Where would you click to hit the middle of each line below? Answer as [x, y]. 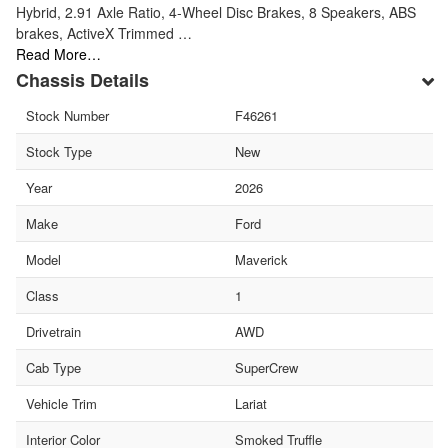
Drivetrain [53, 331]
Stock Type [59, 151]
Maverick [261, 259]
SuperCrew [266, 367]
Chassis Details [82, 79]
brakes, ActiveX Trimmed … [104, 32]
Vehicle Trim [61, 403]
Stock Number [67, 115]
